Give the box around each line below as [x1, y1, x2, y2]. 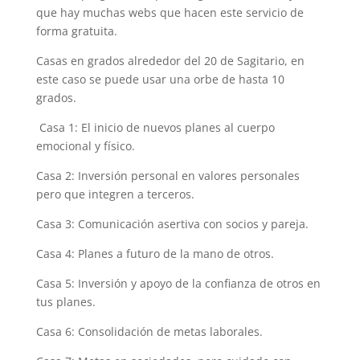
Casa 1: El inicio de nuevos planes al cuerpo [35, 120, 275, 136]
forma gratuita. [35, 23, 117, 39]
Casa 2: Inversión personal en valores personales [35, 168, 300, 184]
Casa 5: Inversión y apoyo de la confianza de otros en [35, 276, 321, 292]
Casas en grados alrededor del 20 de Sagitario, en [35, 53, 305, 69]
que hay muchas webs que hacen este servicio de [35, 5, 304, 21]
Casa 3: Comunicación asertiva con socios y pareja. [35, 216, 309, 232]
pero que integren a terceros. [35, 186, 194, 202]
